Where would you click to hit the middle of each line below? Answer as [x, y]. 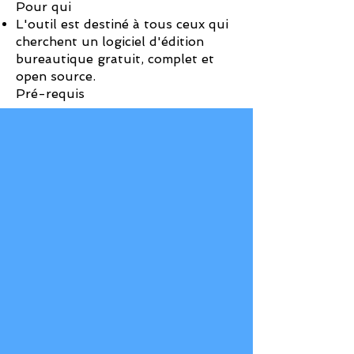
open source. [56, 76]
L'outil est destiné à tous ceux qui [122, 24]
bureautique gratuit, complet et [115, 59]
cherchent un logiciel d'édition [110, 41]
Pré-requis [50, 94]
